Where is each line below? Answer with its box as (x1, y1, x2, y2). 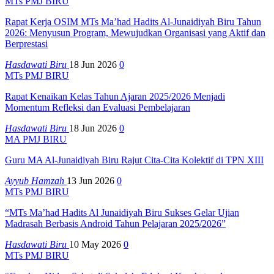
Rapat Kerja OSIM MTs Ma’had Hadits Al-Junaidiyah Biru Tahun (5, 16, 261, 27)
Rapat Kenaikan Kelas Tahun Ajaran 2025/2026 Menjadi (5, 91, 225, 102)
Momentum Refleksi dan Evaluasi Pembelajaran (5, 102, 190, 113)
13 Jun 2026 (67, 175, 114, 186)
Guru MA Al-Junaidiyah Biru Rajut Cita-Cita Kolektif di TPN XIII (5, 154, 264, 165)
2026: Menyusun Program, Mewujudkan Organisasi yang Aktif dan (5, 27, 265, 38)
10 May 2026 (69, 239, 121, 250)
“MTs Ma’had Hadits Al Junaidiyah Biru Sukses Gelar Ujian (5, 207, 239, 218)
